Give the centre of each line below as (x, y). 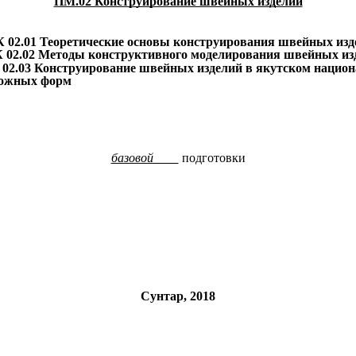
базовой (145, 157)
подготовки (212, 157)
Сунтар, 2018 (178, 296)
